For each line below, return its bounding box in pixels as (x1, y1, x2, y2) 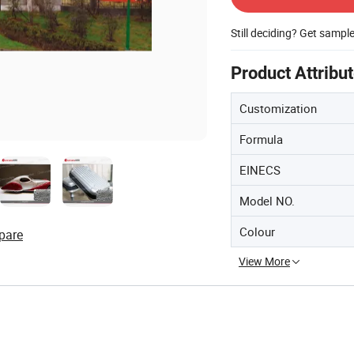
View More (239, 253, 290, 269)
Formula (239, 130, 283, 147)
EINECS (239, 161, 281, 178)
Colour (239, 223, 275, 239)
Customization (239, 100, 317, 116)
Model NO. (239, 192, 295, 209)
